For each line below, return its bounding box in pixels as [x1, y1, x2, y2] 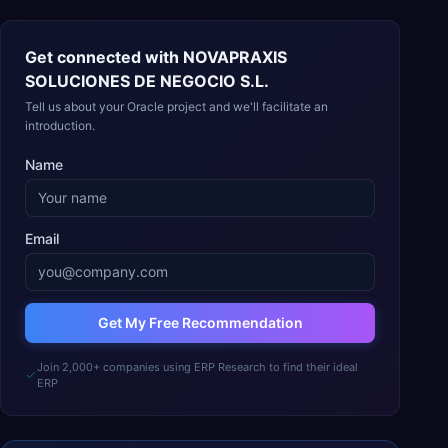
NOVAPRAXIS [183, 47, 287, 67]
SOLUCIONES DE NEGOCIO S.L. [25, 71, 269, 91]
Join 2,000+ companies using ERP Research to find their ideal [36, 360, 358, 374]
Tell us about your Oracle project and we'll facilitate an [25, 99, 328, 114]
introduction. [25, 118, 95, 133]
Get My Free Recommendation [97, 314, 303, 331]
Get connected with [25, 47, 183, 67]
